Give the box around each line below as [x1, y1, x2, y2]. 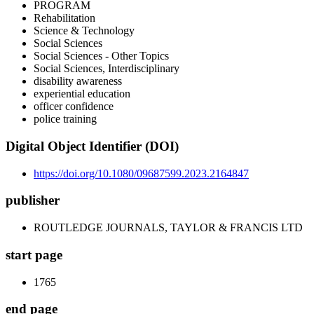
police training [34, 113, 97, 125]
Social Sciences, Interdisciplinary [34, 62, 179, 75]
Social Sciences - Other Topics [34, 50, 169, 62]
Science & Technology [34, 25, 135, 37]
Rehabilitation [34, 12, 95, 25]
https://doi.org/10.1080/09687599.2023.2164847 [34, 167, 249, 179]
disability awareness [34, 75, 122, 88]
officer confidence [34, 100, 114, 113]
